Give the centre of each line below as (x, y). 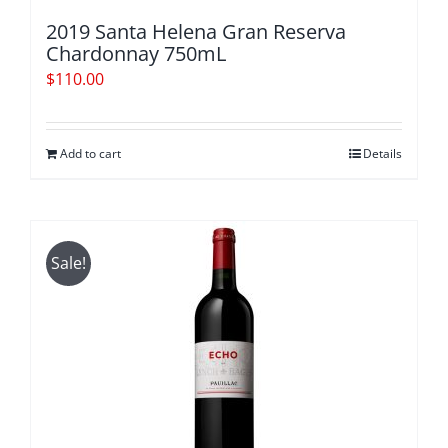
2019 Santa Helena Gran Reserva (196, 31)
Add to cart (90, 153)
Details (382, 153)
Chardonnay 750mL (136, 53)
